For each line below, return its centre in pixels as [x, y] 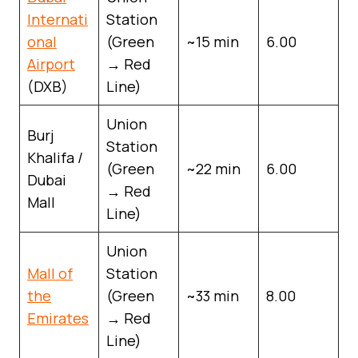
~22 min [213, 168]
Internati [58, 19]
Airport [51, 64]
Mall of [50, 273]
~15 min [213, 41]
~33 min [213, 295]
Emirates [58, 318]
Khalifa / [55, 157]
